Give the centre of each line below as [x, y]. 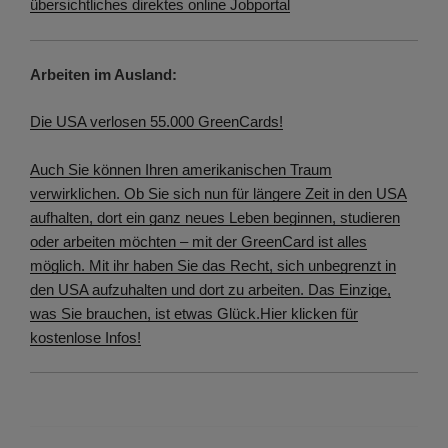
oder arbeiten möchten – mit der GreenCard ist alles [198, 241]
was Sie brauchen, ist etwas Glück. [145, 313]
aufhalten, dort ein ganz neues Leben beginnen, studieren [215, 217]
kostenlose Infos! [85, 337]
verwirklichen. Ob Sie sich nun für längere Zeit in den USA [218, 193]
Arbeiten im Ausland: [103, 75]
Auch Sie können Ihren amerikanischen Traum [181, 169]
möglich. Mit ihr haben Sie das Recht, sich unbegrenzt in [213, 265]
